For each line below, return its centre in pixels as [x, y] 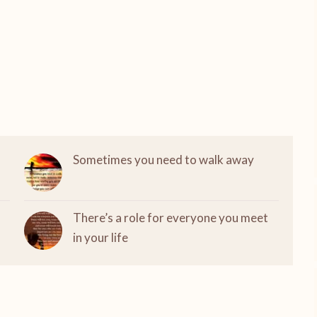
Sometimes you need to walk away [163, 160]
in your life [100, 237]
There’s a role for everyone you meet [170, 218]
